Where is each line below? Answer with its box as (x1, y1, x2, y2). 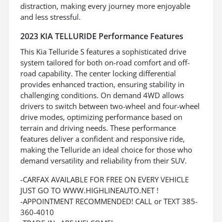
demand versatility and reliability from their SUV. (20, 156, 187, 166)
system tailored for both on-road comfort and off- (20, 57, 190, 68)
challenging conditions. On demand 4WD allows (20, 90, 184, 101)
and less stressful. (20, 12, 81, 22)
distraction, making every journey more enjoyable (20, 1, 190, 11)
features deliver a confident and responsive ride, (20, 134, 185, 144)
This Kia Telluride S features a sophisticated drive (20, 47, 186, 57)
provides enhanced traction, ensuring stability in (20, 79, 184, 90)
